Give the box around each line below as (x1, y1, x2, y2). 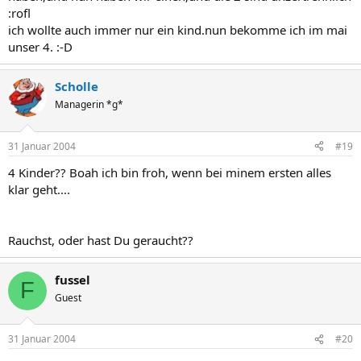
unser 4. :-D (8, 39, 73, 55)
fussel (55, 271, 90, 288)
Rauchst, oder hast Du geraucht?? (8, 231, 193, 248)
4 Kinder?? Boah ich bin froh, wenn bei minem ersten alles (8, 164, 331, 180)
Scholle (55, 78, 98, 94)
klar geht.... (8, 180, 70, 197)
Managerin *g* (55, 98, 123, 111)
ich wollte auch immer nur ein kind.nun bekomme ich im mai (8, 22, 347, 38)
